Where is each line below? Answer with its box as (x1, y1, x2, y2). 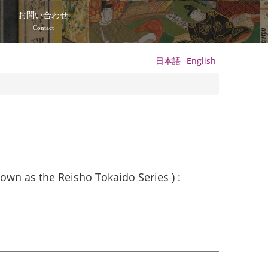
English (186, 55, 216, 66)
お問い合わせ (18, 11, 69, 20)
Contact (32, 24, 54, 31)
